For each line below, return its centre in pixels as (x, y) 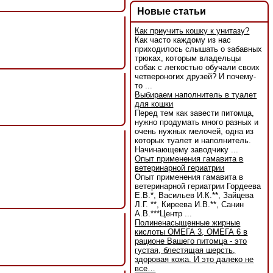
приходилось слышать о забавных (199, 49)
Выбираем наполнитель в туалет (196, 95)
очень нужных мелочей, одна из (194, 132)
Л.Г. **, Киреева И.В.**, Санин (190, 205)
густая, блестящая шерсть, (185, 250)
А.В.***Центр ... (164, 214)
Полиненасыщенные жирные (188, 223)
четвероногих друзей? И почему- (196, 77)
